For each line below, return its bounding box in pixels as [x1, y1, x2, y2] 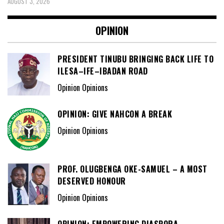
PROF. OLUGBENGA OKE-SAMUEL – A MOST [57, 163, 207, 175]
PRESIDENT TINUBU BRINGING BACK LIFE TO [57, 53, 213, 65]
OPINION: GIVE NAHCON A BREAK [57, 108, 172, 120]
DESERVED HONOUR [57, 175, 126, 187]
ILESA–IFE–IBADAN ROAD [57, 65, 148, 77]
